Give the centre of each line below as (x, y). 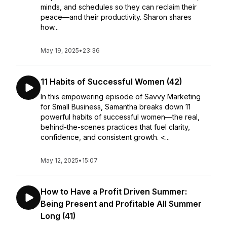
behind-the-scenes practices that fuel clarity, (115, 127)
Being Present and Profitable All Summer (121, 204)
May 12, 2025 (60, 160)
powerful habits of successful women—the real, (120, 117)
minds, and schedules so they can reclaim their (119, 7)
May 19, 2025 (60, 50)
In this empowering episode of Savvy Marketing (121, 97)
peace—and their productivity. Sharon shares (116, 17)
